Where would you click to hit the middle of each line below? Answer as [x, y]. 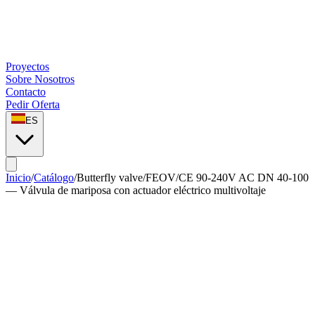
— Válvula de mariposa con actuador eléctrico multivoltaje [136, 190]
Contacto [26, 92]
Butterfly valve [110, 178]
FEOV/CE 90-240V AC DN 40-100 [227, 178]
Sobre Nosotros [40, 79]
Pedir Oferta [33, 104]
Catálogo [54, 178]
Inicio [18, 178]
